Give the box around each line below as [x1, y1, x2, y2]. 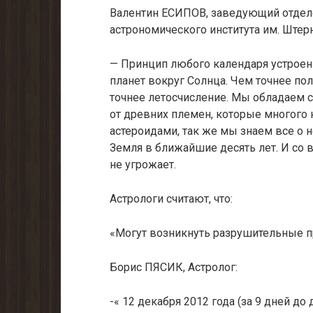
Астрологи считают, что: [110, 192, 233, 205]
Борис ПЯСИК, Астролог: [110, 261, 238, 274]
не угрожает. [110, 158, 176, 171]
